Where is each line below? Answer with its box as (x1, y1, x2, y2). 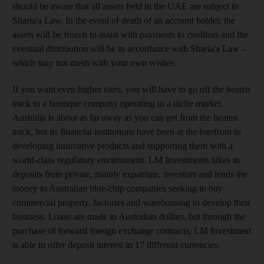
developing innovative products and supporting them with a (12, 141, 233, 151)
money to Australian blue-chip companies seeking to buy (12, 183, 223, 193)
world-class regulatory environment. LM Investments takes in (12, 155, 240, 165)
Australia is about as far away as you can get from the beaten (12, 113, 237, 123)
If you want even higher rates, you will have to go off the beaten (12, 84, 250, 94)
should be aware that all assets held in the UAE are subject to (12, 1, 239, 11)
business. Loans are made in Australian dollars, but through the (12, 212, 245, 222)
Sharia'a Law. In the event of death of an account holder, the (12, 15, 235, 25)
